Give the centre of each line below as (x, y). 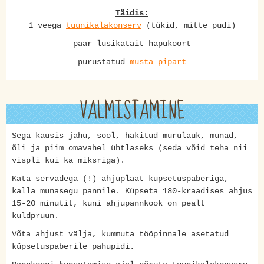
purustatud (104, 62)
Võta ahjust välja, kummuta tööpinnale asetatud (120, 234)
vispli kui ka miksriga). (71, 160)
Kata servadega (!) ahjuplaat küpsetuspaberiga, (120, 178)
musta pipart (158, 62)
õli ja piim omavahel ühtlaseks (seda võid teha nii (130, 148)
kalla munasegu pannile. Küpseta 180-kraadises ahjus (132, 191)
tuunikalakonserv (104, 25)
